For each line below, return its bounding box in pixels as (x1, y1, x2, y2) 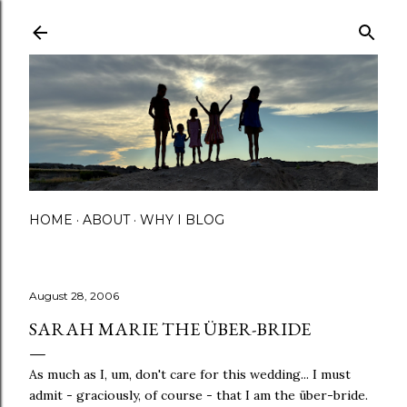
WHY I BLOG (140, 211, 224, 228)
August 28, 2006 (29, 288, 119, 303)
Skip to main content (129, 11, 278, 35)
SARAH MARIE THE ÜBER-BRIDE (29, 316, 311, 341)
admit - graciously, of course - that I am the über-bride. (29, 386, 368, 403)
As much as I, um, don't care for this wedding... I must (29, 365, 351, 382)
